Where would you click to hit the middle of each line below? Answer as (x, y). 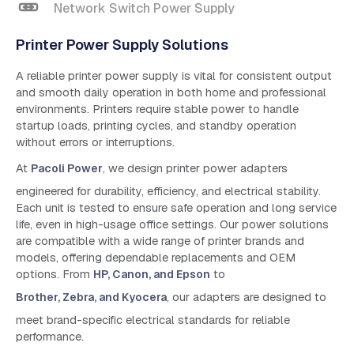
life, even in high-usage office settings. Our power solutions (172, 225)
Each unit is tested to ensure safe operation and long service (176, 208)
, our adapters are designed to (247, 298)
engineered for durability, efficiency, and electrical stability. (168, 192)
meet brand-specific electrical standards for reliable (153, 320)
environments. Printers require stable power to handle (157, 109)
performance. (50, 337)
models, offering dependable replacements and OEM (156, 258)
